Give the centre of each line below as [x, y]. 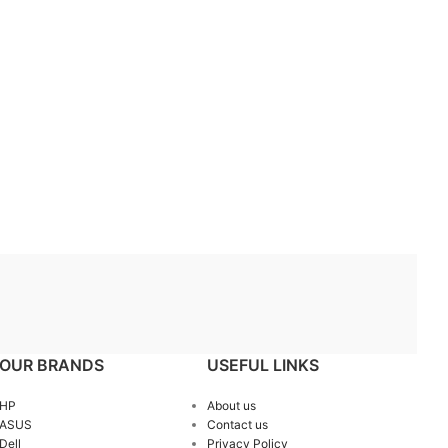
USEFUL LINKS [263, 365]
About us [232, 405]
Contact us [238, 424]
